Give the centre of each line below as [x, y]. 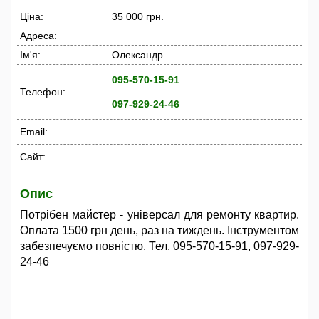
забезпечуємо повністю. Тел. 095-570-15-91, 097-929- [159, 246]
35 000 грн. [140, 16]
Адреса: [38, 35]
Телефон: [43, 91]
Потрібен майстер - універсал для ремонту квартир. [159, 214]
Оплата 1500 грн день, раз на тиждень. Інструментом [159, 230]
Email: [34, 131]
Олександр [138, 54]
